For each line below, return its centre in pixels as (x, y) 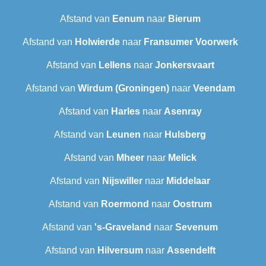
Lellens (115, 65)
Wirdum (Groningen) (123, 88)
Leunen (123, 135)
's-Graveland (123, 227)
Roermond (125, 204)
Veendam (214, 88)
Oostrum (192, 204)
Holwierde (97, 42)
